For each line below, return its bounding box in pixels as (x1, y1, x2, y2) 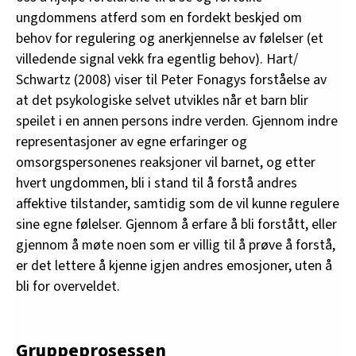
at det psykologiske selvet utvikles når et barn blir (16, 90, 308, 110)
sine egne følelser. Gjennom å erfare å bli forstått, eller (16, 214, 337, 234)
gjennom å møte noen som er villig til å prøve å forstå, (16, 234, 335, 255)
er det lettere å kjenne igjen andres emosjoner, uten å (16, 255, 332, 276)
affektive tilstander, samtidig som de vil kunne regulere (16, 193, 339, 214)
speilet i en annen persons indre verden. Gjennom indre (16, 110, 338, 131)
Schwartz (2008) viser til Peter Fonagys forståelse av (16, 69, 327, 90)
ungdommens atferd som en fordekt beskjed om (16, 7, 302, 28)
